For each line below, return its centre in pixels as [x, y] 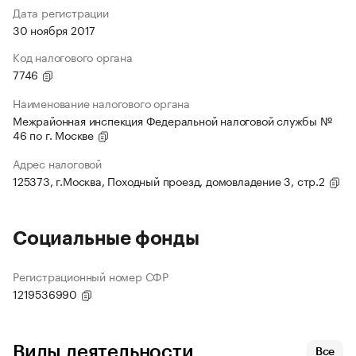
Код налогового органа [73, 57]
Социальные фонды [106, 239]
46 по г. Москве [55, 135]
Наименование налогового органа [101, 103]
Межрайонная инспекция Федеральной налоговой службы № [172, 120]
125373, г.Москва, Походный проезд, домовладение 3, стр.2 [170, 181]
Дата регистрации [61, 12]
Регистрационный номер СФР [91, 276]
